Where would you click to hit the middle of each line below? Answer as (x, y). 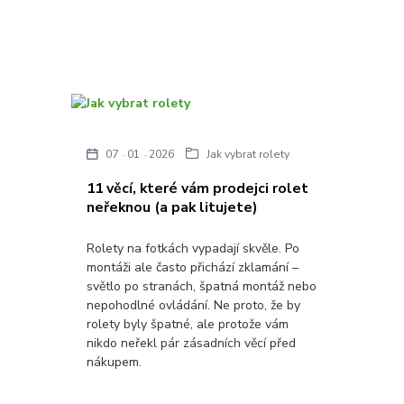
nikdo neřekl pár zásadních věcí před (192, 344)
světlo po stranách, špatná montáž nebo (202, 287)
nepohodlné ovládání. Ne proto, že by (194, 306)
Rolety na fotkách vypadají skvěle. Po (193, 249)
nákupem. (115, 363)
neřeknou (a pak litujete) (173, 207)
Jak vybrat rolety (248, 155)
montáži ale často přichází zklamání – (193, 268)
